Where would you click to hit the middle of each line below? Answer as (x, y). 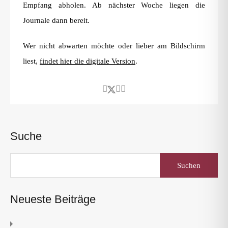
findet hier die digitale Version (88, 61)
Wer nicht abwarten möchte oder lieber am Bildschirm (114, 46)
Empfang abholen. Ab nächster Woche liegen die (114, 5)
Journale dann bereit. (56, 20)
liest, (31, 61)
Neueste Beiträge (53, 199)
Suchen (171, 157)
